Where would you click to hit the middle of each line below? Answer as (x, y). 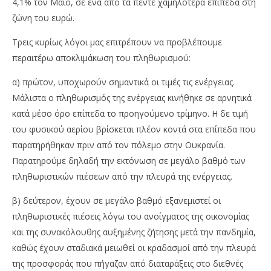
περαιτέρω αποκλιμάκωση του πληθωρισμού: (101, 58)
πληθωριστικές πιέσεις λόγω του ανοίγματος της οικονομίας (131, 217)
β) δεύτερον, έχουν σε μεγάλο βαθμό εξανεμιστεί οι (116, 201)
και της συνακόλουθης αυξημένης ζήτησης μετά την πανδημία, (134, 232)
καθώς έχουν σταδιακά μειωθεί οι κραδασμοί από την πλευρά (134, 248)
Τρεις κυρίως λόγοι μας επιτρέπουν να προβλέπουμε (117, 42)
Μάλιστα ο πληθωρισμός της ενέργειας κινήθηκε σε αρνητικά (132, 98)
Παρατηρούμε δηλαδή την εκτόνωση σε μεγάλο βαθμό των (129, 161)
